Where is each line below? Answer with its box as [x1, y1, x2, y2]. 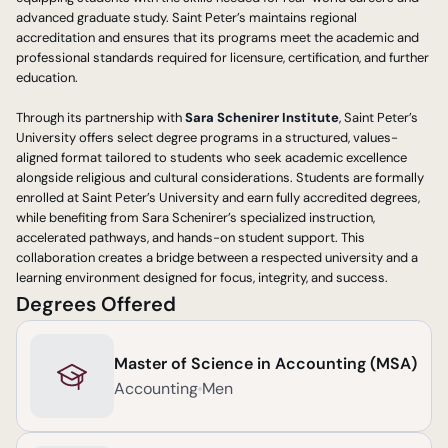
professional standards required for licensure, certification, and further [16, 49, 429, 66]
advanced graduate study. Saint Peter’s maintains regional [16, 9, 357, 26]
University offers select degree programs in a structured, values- [16, 129, 398, 146]
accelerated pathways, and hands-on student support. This [16, 229, 365, 246]
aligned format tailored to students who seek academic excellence [16, 149, 407, 166]
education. [16, 69, 78, 86]
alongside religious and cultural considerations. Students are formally [16, 169, 424, 186]
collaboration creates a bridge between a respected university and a [16, 249, 418, 266]
